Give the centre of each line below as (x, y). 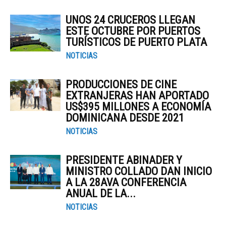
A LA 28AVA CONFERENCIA (126, 182)
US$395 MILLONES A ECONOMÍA (138, 107)
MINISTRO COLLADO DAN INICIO (139, 171)
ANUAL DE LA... (101, 193)
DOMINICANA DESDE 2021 (125, 118)
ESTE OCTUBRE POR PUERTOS (133, 31)
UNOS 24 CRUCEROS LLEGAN (130, 20)
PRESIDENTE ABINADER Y (124, 160)
